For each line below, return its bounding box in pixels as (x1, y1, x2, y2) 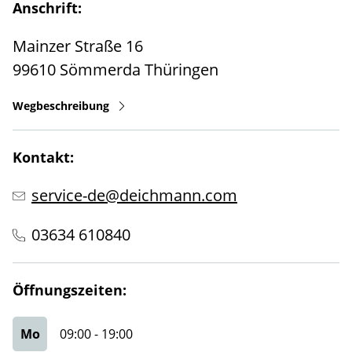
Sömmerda (60, 59, 141, 80)
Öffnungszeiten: (13, 280, 126, 299)
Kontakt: (13, 148, 74, 167)
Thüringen (145, 59, 218, 80)
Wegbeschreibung (13, 98, 109, 113)
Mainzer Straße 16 (13, 35, 143, 57)
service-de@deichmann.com (31, 185, 237, 206)
